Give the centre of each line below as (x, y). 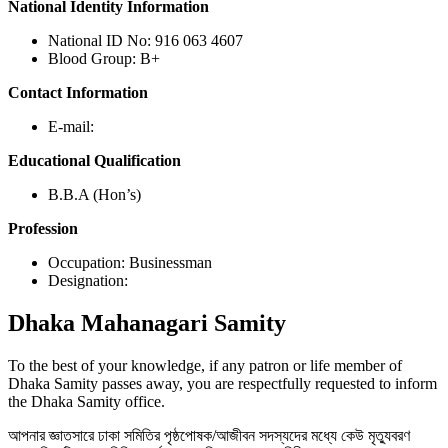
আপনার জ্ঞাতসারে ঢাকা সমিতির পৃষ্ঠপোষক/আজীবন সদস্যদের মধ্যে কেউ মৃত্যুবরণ (209, 435)
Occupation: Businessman (130, 263)
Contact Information (78, 93)
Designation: (88, 281)
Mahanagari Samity (183, 323)
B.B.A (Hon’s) (94, 195)
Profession (43, 229)
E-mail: (71, 127)
